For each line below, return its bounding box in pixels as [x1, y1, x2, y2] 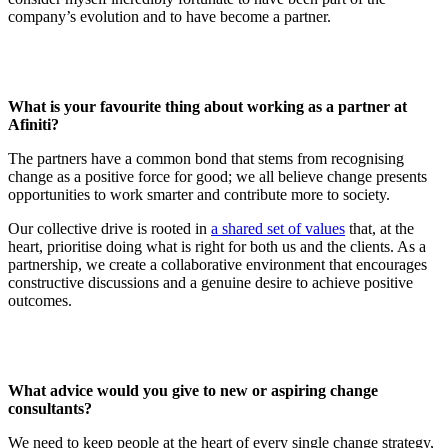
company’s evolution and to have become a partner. [8, 7, 339, 25]
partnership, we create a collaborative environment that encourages [8, 255, 427, 273]
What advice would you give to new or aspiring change [8, 381, 378, 399]
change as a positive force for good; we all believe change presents [8, 167, 427, 185]
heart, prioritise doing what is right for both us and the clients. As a [8, 237, 426, 255]
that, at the [345, 219, 414, 237]
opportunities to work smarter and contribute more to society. [8, 185, 390, 203]
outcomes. [8, 291, 72, 309]
